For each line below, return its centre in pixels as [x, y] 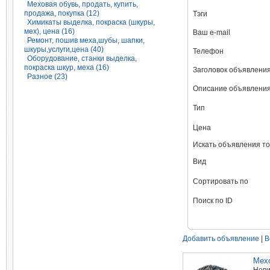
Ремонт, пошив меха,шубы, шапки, [86, 40]
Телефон [208, 51]
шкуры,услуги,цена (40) [64, 49]
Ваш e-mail [211, 33]
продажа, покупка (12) [62, 13]
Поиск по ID [212, 201]
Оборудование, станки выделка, [82, 58]
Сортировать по [220, 181]
